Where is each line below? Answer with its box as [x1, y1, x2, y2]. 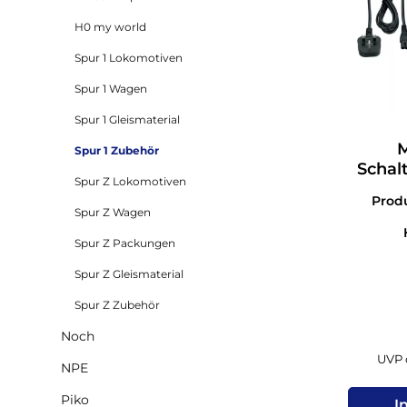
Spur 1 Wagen [74, 81, 147, 95]
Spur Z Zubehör [74, 297, 160, 312]
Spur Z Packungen [74, 235, 175, 250]
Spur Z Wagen [74, 204, 151, 219]
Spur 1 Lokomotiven [74, 50, 183, 65]
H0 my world [74, 19, 146, 34]
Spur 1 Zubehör [74, 143, 159, 157]
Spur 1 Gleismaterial [74, 112, 180, 126]
